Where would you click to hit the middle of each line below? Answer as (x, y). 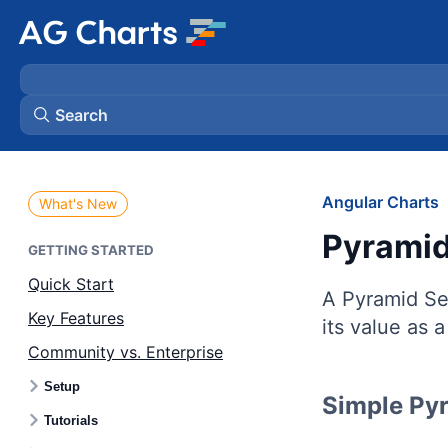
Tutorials (71, 420)
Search (81, 115)
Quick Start (71, 284)
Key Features (76, 318)
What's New (78, 203)
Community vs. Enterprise (125, 352)
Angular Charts (380, 202)
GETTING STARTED (91, 250)
